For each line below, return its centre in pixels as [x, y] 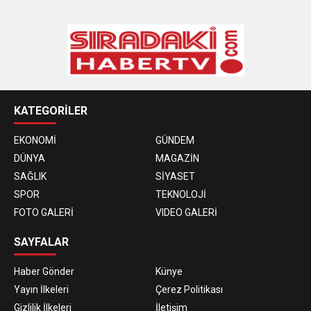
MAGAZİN [177, 158]
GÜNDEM [175, 140]
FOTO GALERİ [44, 212]
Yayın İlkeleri [41, 289]
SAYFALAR [41, 242]
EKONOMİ [35, 140]
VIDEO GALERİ [186, 212]
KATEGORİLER [51, 110]
